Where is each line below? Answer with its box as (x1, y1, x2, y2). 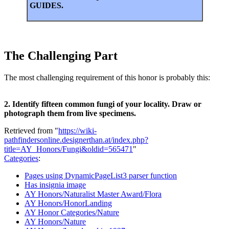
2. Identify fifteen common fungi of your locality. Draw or (4, 99, 201, 108)
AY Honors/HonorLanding (25, 198, 112, 208)
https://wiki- (58, 126, 97, 135)
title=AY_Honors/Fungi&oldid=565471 (4, 144, 133, 153)
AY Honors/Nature (25, 217, 86, 226)
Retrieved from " (4, 126, 58, 135)
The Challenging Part (4, 49, 118, 62)
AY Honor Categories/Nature (25, 208, 119, 217)
